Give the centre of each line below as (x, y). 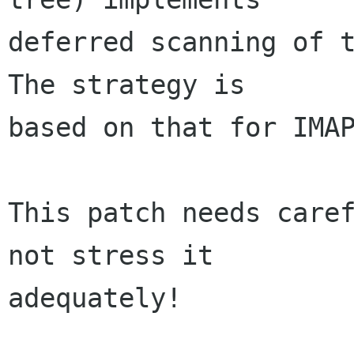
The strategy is (142, 85)
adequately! (95, 298)
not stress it (126, 256)
